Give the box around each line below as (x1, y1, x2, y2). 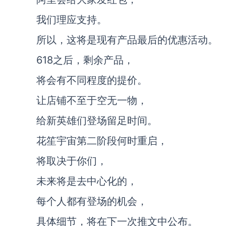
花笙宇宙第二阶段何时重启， (36, 135, 167, 147)
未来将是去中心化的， (36, 175, 137, 187)
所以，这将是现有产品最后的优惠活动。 (36, 34, 218, 46)
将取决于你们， (36, 155, 107, 167)
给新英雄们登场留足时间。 (36, 115, 157, 127)
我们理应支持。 (36, 14, 107, 26)
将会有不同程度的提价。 (36, 74, 147, 86)
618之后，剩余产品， (36, 54, 134, 66)
